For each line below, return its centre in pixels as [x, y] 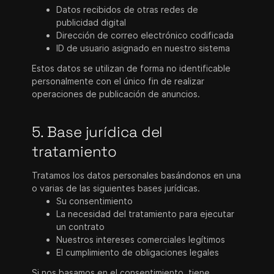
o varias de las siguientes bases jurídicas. [116, 188]
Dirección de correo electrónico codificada [145, 35]
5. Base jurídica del [98, 132]
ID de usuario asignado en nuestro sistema [143, 48]
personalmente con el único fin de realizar [118, 81]
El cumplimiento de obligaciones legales [138, 252]
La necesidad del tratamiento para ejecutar [146, 214]
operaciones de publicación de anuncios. [116, 94]
